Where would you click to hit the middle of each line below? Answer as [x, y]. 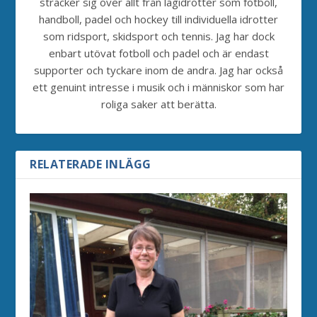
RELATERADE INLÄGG [91, 164]
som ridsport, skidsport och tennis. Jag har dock [158, 36]
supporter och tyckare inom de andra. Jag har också [158, 70]
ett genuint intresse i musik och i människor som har [158, 87]
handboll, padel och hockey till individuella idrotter [158, 19]
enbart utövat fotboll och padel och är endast [158, 53]
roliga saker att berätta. [158, 104]
